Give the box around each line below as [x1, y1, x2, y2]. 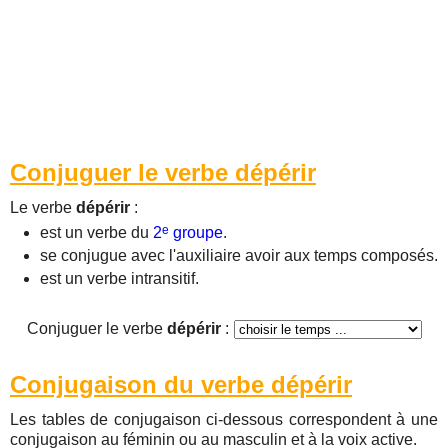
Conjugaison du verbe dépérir [10, 371, 352, 398]
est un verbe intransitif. [40, 270, 199, 287]
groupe [169, 224, 223, 241]
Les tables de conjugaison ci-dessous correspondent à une [10, 411, 438, 428]
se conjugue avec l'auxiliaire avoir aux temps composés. [40, 247, 438, 264]
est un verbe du [40, 224, 153, 241]
